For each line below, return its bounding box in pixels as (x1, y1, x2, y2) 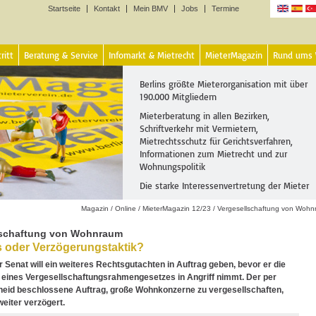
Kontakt (94, 4, 120, 13)
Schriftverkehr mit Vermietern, (140, 123, 258, 134)
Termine (212, 4, 239, 13)
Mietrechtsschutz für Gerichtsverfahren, (140, 135, 293, 147)
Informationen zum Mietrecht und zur (140, 148, 287, 159)
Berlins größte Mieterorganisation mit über (140, 78, 308, 90)
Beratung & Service (24, 49, 98, 61)
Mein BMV (133, 4, 168, 13)
